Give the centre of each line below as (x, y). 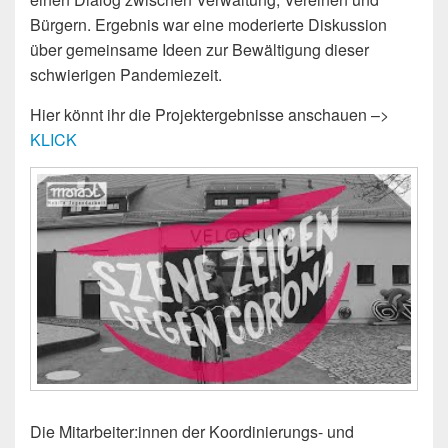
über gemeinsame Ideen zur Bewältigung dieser (199, 49)
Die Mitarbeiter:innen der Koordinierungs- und (192, 431)
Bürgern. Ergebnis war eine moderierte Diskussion (208, 24)
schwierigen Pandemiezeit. (126, 74)
